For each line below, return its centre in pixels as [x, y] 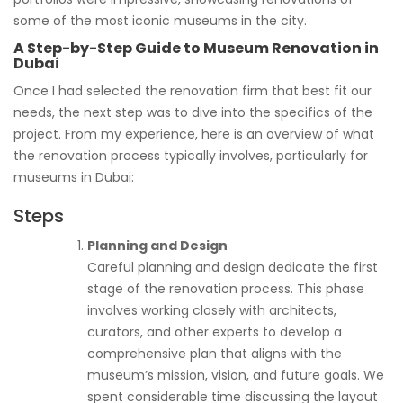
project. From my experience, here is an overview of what [194, 134]
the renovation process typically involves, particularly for [191, 155]
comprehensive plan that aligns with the [215, 353]
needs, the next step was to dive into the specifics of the [193, 112]
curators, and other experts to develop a [215, 331]
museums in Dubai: [74, 177]
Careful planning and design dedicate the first [233, 267]
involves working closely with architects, [212, 310]
